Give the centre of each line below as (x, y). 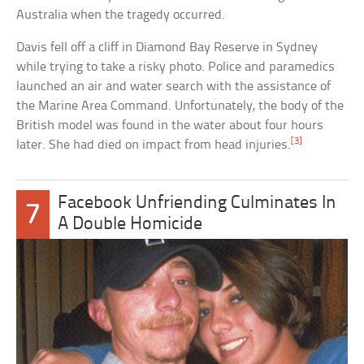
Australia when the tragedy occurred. (121, 15)
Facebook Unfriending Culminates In (197, 204)
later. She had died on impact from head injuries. (154, 145)
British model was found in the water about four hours (170, 126)
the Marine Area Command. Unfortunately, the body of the (180, 106)
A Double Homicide (130, 225)
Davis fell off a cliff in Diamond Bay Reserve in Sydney (167, 48)
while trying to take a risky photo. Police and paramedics (176, 67)
